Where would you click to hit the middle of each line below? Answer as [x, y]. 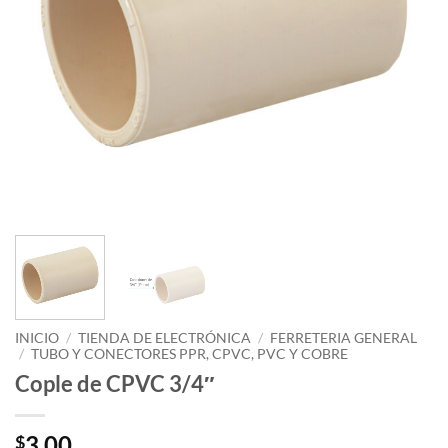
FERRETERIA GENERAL [344, 338]
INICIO [37, 338]
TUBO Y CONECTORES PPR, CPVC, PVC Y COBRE [190, 354]
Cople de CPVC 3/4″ [115, 383]
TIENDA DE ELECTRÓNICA [165, 338]
